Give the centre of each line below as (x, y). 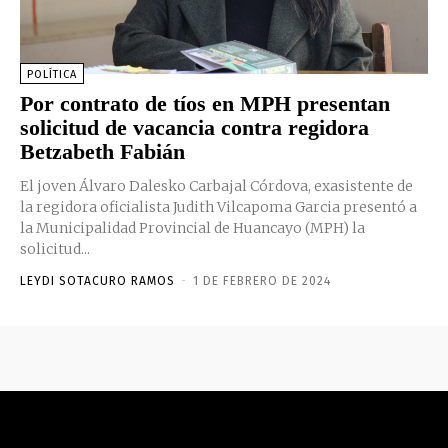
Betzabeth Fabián (102, 151)
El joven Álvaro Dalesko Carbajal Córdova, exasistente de (216, 185)
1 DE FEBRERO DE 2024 (262, 280)
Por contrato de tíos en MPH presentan (205, 103)
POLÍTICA (52, 74)
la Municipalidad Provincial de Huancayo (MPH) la (192, 227)
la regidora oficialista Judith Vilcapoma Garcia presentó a (218, 206)
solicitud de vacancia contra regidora (194, 127)
